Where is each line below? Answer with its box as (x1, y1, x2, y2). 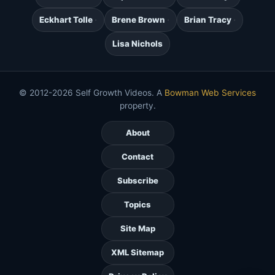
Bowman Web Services (165, 88, 256, 98)
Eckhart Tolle (39, 15, 93, 25)
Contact (122, 152, 153, 162)
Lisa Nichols (112, 39, 163, 49)
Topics (124, 199, 151, 210)
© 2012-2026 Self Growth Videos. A (19, 88, 165, 98)
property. (119, 101, 156, 111)
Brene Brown (112, 15, 165, 25)
